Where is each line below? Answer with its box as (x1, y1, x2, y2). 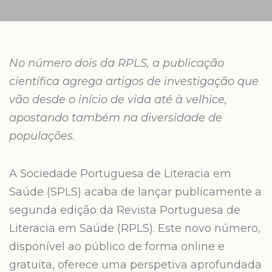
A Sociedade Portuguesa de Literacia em (9, 167, 231, 180)
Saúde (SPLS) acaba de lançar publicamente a (9, 185, 262, 199)
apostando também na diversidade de (9, 111, 222, 124)
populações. (9, 129, 75, 143)
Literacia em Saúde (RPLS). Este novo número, (9, 222, 260, 235)
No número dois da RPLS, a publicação (9, 56, 224, 70)
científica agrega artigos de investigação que (9, 75, 259, 88)
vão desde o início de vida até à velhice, (9, 93, 227, 106)
